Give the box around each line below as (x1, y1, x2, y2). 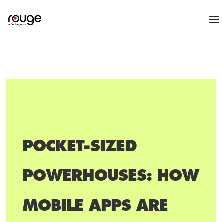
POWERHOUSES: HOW (22, 166, 199, 185)
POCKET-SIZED (22, 136, 137, 155)
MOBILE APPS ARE (22, 196, 168, 215)
